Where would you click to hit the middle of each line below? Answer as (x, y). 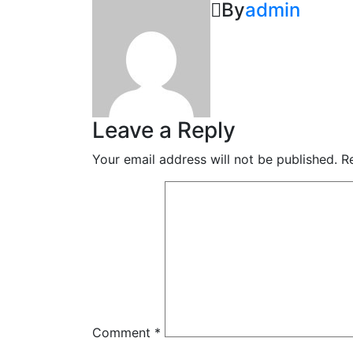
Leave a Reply (164, 130)
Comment (123, 333)
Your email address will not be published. (215, 159)
